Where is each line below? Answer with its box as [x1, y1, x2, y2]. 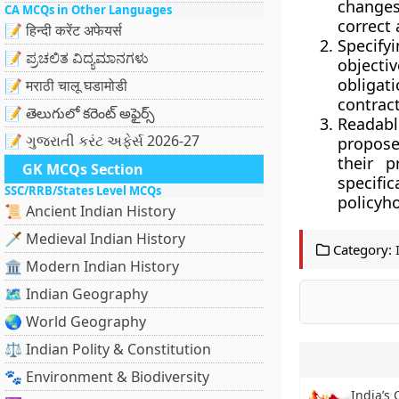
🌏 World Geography [4, 312, 146, 331]
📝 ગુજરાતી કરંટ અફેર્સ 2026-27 [4, 131, 199, 151]
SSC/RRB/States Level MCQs [4, 183, 161, 199]
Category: [329, 240, 392, 258]
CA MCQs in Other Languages [4, 2, 172, 18]
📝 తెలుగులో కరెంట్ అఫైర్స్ [4, 103, 155, 123]
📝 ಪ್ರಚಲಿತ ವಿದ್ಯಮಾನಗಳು [4, 48, 149, 68]
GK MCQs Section [22, 159, 143, 179]
